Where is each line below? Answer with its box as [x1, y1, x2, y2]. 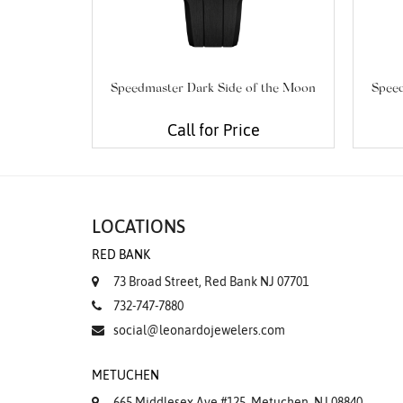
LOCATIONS [92, 216, 185, 237]
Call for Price [166, 121, 260, 140]
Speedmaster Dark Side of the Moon [111, 83, 316, 96]
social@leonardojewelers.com [113, 323, 285, 338]
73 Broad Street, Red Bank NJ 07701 [113, 274, 309, 290]
